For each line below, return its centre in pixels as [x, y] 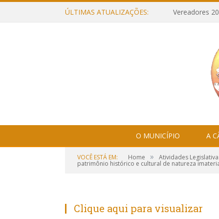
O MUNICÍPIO [158, 136]
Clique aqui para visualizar [138, 208]
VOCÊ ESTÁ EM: [98, 157]
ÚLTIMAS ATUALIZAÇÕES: [107, 12]
